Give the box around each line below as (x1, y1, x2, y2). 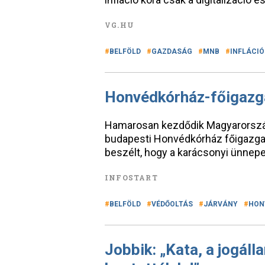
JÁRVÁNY (203, 200, 238, 208)
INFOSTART (105, 173, 158, 182)
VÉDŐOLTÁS (151, 200, 193, 208)
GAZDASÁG (151, 47, 192, 56)
